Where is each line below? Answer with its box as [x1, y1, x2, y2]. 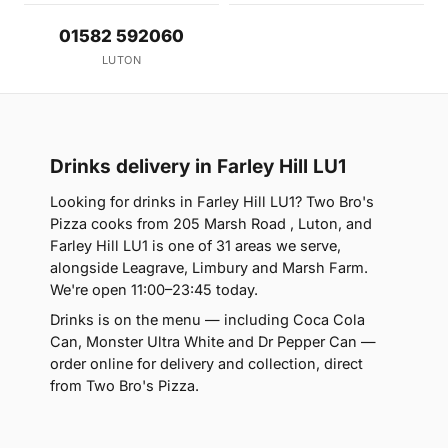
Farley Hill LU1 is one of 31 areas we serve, [50, 237, 341, 255]
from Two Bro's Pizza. [50, 377, 199, 395]
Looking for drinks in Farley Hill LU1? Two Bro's [50, 193, 374, 211]
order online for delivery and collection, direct [50, 355, 363, 373]
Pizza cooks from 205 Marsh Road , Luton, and [50, 215, 372, 233]
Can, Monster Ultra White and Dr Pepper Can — [50, 333, 376, 351]
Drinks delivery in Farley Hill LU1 [50, 155, 346, 179]
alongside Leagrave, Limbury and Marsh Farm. [50, 259, 368, 277]
